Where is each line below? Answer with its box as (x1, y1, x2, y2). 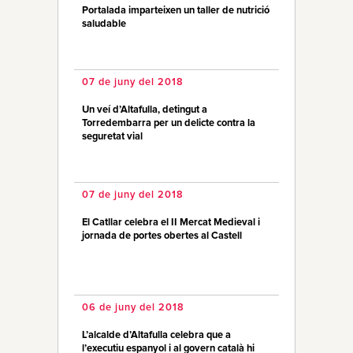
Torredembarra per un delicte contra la (82, 118, 255, 128)
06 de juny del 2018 (82, 303, 184, 313)
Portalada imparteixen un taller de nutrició (82, 6, 269, 16)
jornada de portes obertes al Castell (82, 231, 242, 241)
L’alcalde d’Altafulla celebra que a (82, 330, 231, 340)
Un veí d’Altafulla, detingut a (82, 105, 207, 115)
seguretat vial (82, 132, 143, 142)
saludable (82, 19, 126, 29)
